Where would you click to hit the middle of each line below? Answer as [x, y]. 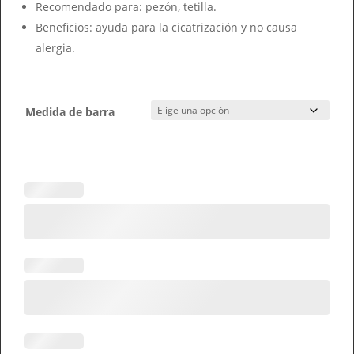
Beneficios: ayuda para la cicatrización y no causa [166, 27]
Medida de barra [70, 112]
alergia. [55, 48]
